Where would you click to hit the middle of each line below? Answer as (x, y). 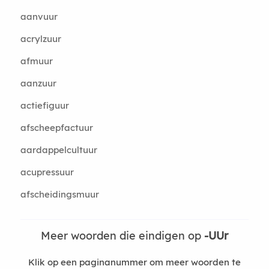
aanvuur (39, 17)
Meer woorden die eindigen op (122, 236)
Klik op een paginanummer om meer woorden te (134, 262)
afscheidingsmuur (59, 194)
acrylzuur (41, 39)
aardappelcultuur (59, 150)
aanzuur (38, 83)
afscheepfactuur (56, 128)
